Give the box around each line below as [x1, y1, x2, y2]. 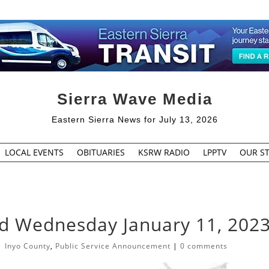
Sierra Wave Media [56, 89, 213, 108]
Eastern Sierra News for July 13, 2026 [51, 114, 218, 124]
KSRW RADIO [138, 146, 190, 158]
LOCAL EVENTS [4, 146, 64, 158]
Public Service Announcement [55, 241, 171, 252]
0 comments [180, 241, 228, 252]
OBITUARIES [76, 146, 125, 158]
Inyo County [5, 241, 51, 252]
